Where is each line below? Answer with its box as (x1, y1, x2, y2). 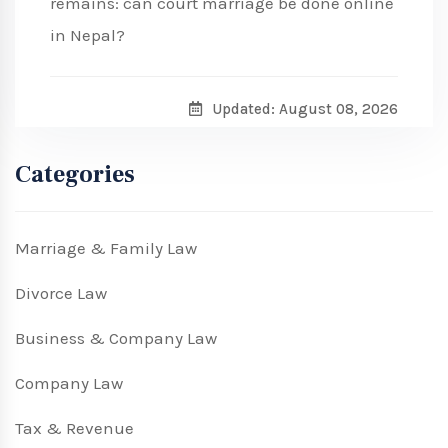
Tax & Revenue (15, 418, 134, 439)
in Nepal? (50, 25, 125, 46)
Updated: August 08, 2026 (212, 100, 398, 119)
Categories (15, 159, 135, 191)
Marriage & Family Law (15, 238, 197, 259)
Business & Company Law (15, 328, 217, 349)
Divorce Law (15, 283, 107, 304)
